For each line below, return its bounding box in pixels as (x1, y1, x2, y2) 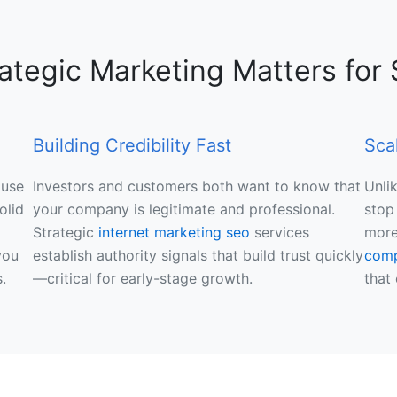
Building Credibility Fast (33, 135, 232, 156)
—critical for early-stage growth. (33, 269, 253, 287)
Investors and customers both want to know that (33, 177, 362, 195)
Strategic (33, 223, 99, 241)
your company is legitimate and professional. (33, 200, 336, 218)
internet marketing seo (98, 223, 251, 241)
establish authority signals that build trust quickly (33, 246, 364, 264)
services (250, 223, 310, 241)
